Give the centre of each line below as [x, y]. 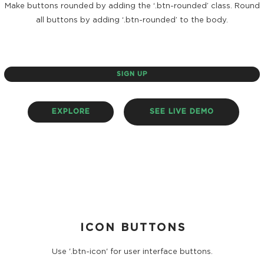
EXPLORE [71, 112]
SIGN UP [132, 74]
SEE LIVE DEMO [181, 112]
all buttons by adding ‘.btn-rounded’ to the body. [132, 20]
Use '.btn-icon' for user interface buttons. [132, 252]
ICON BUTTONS [133, 228]
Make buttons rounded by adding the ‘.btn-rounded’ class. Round [132, 6]
